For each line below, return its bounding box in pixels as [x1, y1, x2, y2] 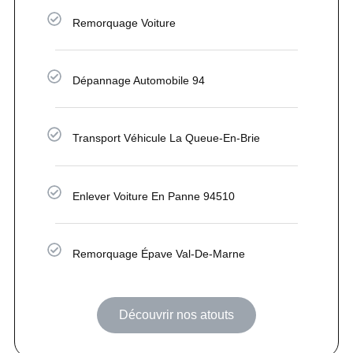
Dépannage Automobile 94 [72, 74, 206, 87]
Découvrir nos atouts [119, 307, 234, 321]
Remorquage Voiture [72, 17, 176, 30]
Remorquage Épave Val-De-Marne [72, 247, 246, 260]
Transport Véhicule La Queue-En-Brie [72, 132, 261, 145]
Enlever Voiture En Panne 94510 [72, 189, 236, 203]
